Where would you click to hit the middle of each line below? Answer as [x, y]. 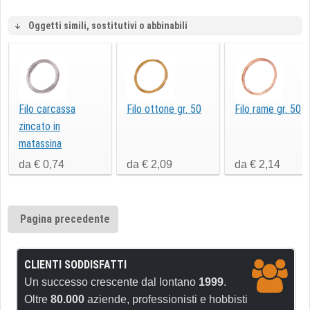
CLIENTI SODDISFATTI [75, 265]
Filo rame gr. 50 [268, 109]
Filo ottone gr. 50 [164, 109]
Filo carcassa [47, 109]
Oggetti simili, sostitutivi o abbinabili [108, 26]
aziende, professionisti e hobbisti [166, 299]
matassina [40, 144]
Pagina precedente [65, 219]
